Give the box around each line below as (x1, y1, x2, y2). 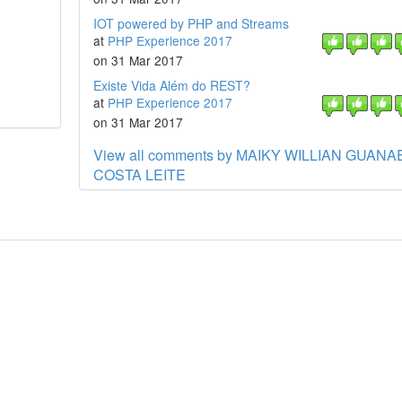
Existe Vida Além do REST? (92, 76, 250, 94)
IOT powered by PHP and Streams (92, 14, 289, 32)
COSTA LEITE (92, 164, 186, 185)
